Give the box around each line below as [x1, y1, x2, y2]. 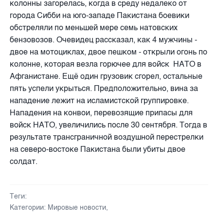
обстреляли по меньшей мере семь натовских [10, 22, 178, 32]
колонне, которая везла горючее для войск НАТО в [10, 59, 201, 69]
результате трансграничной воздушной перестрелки [10, 132, 203, 142]
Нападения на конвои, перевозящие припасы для [10, 108, 193, 117]
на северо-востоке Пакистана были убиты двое [10, 144, 185, 154]
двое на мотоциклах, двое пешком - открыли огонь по [10, 47, 207, 56]
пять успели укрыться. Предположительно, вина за [10, 83, 198, 93]
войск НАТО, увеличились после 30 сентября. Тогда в [10, 120, 207, 129]
